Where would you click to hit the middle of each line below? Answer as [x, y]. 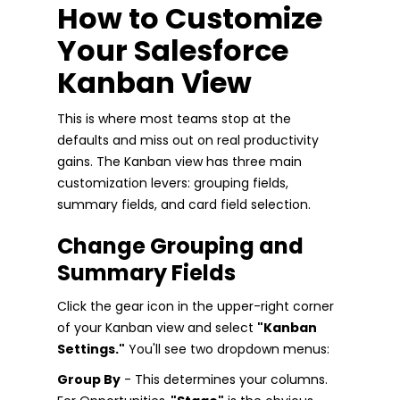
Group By [89, 379]
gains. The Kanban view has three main [179, 161]
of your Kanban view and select [157, 327]
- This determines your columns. [224, 379]
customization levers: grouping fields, [173, 183]
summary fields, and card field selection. [184, 204]
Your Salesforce [173, 50]
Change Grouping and [180, 246]
